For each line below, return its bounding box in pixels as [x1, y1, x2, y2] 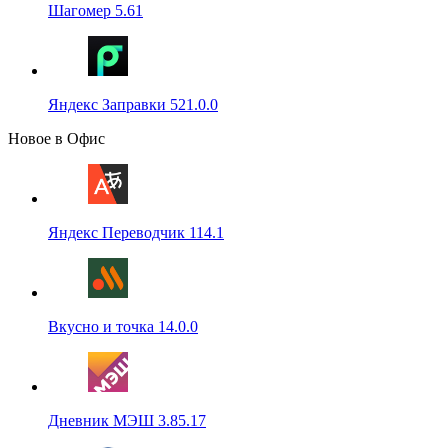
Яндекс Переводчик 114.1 [48, 223, 224, 241]
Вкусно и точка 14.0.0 [48, 317, 198, 335]
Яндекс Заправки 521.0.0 [48, 95, 218, 113]
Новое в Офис [8, 129, 105, 147]
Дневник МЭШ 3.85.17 [48, 411, 206, 429]
